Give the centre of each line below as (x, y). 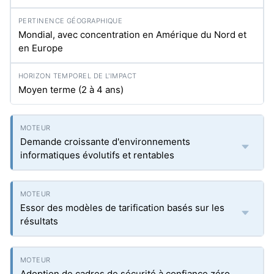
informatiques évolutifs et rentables (97, 155)
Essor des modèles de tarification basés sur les (122, 208)
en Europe (41, 48)
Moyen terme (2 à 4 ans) (71, 90)
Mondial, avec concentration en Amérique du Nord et (132, 35)
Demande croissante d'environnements (105, 142)
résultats (39, 221)
